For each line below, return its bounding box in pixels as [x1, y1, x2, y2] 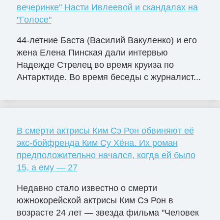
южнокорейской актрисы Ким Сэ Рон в [16, 195, 173, 205]
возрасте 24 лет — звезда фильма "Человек [16, 207, 199, 218]
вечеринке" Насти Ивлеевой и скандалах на [16, 2, 198, 13]
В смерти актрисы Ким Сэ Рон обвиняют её [16, 126, 194, 136]
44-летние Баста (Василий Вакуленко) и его [16, 35, 197, 46]
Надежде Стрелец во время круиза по [16, 60, 174, 70]
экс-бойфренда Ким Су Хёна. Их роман [16, 138, 178, 148]
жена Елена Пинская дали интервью [16, 48, 168, 58]
